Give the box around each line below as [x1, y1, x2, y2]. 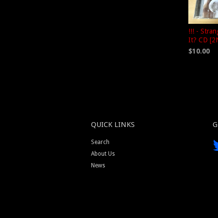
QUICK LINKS [91, 120, 135, 129]
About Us [91, 150, 115, 157]
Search [91, 139, 109, 145]
